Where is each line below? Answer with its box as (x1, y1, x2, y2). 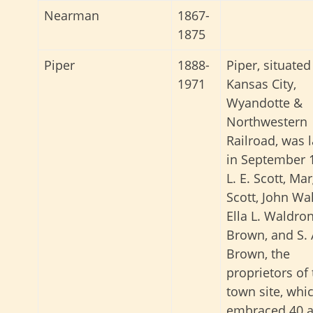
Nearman (44, 7, 99, 24)
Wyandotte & (226, 94, 303, 112)
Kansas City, (226, 75, 296, 93)
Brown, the (226, 245, 290, 263)
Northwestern (226, 113, 307, 131)
